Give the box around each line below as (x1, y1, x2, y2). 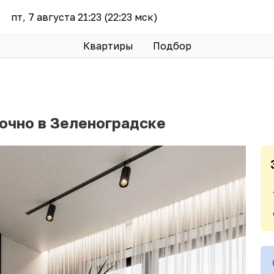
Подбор (152, 39, 191, 52)
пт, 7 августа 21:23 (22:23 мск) (11, 10, 158, 23)
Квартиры (83, 39, 133, 52)
